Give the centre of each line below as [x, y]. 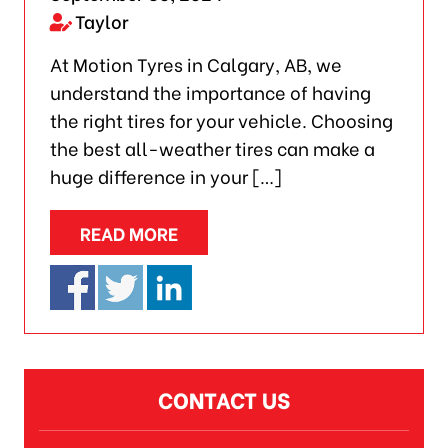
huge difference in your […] [165, 175]
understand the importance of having [210, 91]
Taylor [101, 20]
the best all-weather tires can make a [212, 147]
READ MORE [128, 232]
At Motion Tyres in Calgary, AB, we [195, 63]
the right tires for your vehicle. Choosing [221, 119]
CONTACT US [223, 399]
